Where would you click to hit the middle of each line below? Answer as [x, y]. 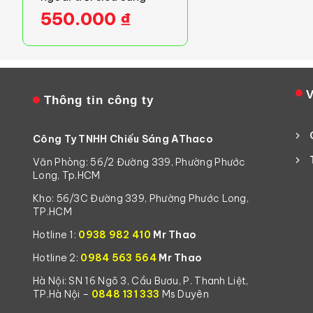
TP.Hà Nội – [61, 294]
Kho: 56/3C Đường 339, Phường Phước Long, [141, 198]
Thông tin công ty [99, 100]
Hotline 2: [57, 258]
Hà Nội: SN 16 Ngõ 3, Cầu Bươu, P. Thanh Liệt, [141, 281]
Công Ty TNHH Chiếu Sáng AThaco [123, 139]
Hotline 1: [56, 235]
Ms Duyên [185, 294]
